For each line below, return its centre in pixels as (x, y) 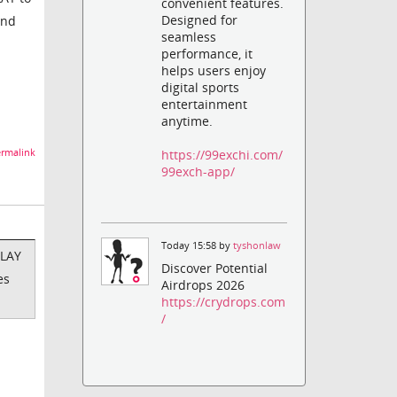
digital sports (201, 87)
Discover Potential (215, 269)
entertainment (205, 104)
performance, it (207, 53)
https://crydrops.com (224, 302)
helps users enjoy (214, 70)
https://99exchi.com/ (222, 154)
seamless (189, 36)
